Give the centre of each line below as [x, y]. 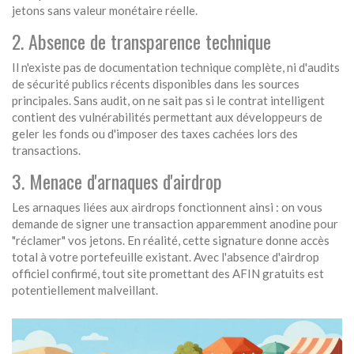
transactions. [46, 151]
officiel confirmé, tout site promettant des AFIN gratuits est [168, 274]
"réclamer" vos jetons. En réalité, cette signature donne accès [171, 241]
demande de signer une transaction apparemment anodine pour [175, 224]
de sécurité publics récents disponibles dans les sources [156, 84]
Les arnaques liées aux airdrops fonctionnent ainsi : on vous [167, 207]
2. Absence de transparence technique [141, 41]
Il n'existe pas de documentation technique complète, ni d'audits [176, 68]
